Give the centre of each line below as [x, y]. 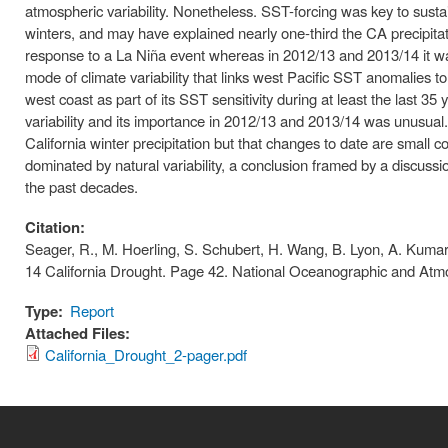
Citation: [57, 227]
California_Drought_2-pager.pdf [146, 355]
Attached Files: [79, 333]
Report [92, 311]
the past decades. [81, 187]
